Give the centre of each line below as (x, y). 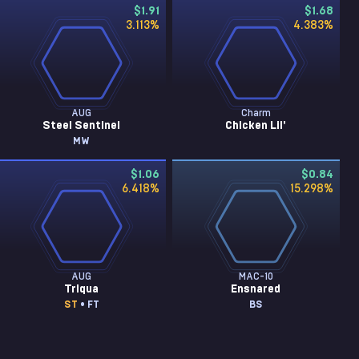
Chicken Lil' (256, 126)
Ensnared (256, 289)
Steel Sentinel (82, 126)
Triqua (82, 289)
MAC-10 (256, 276)
